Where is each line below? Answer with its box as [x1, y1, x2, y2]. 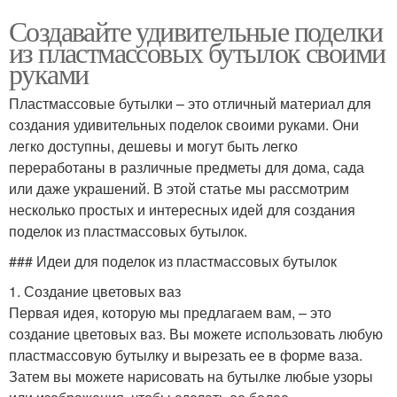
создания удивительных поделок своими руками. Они [9, 114, 359, 136]
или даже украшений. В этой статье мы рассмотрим [9, 178, 349, 199]
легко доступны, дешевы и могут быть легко [9, 136, 298, 157]
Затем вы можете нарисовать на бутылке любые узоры [9, 366, 373, 387]
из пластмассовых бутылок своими [9, 33, 385, 72]
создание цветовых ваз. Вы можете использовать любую [9, 323, 383, 345]
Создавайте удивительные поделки [9, 12, 383, 51]
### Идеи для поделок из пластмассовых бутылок [9, 251, 337, 272]
